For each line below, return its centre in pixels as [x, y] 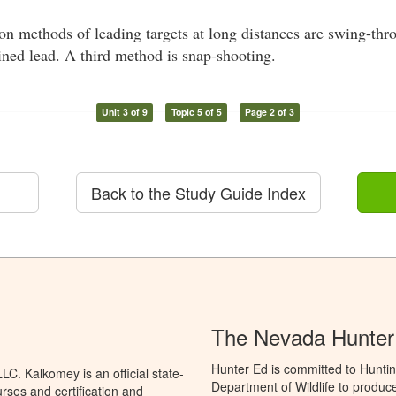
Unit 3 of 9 [124, 112]
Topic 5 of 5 [196, 112]
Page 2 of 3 [270, 112]
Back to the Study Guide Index [198, 193]
